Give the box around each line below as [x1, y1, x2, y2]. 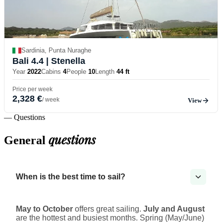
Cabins [41, 67, 61, 75]
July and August [143, 205, 205, 214]
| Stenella [44, 55, 85, 66]
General [4, 134, 49, 147]
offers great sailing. [73, 205, 143, 214]
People [66, 67, 86, 75]
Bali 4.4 [12, 55, 44, 66]
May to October [16, 205, 73, 214]
